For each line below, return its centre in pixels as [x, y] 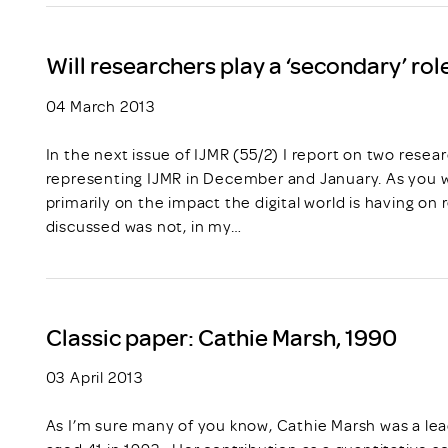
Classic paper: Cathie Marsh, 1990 [221, 336]
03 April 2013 [95, 377]
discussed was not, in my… [143, 225]
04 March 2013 [101, 105]
